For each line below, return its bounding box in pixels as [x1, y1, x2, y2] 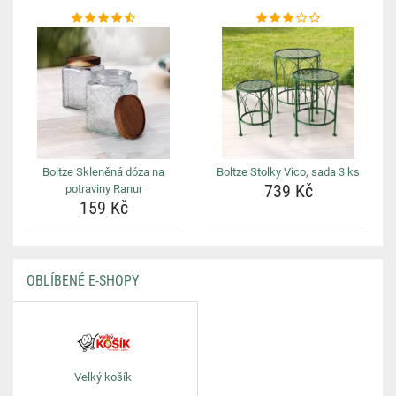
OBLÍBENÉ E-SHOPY [27, 272, 139, 289]
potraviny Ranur [65, 182, 142, 195]
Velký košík [74, 370, 132, 384]
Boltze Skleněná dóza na [42, 165, 164, 179]
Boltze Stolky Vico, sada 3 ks [217, 165, 360, 179]
